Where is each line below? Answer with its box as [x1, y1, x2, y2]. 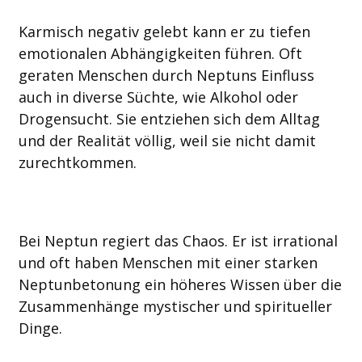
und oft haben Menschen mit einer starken [18, 253, 318, 273]
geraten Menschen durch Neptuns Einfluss [18, 65, 314, 86]
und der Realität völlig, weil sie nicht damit [18, 131, 316, 151]
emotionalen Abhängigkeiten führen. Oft [18, 44, 302, 64]
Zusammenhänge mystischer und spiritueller [18, 297, 332, 317]
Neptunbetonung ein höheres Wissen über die [18, 275, 342, 295]
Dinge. [18, 318, 62, 339]
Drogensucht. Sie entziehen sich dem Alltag [18, 109, 320, 129]
